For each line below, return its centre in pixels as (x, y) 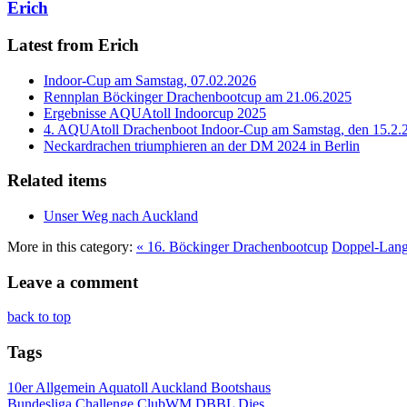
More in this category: (70, 247)
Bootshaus (241, 387)
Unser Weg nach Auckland (121, 216)
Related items (57, 181)
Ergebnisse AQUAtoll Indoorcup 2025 (155, 113)
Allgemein (67, 387)
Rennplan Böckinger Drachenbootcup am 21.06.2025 (198, 96)
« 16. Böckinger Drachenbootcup (232, 247)
